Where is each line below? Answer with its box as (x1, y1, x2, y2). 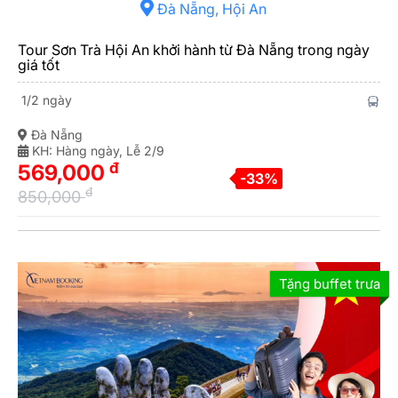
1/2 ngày (18, 92, 72, 107)
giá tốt (18, 56, 60, 74)
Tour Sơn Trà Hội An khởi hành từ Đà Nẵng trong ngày (18, 41, 370, 59)
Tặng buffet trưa (279, 275, 380, 292)
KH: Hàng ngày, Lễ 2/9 (28, 143, 164, 158)
